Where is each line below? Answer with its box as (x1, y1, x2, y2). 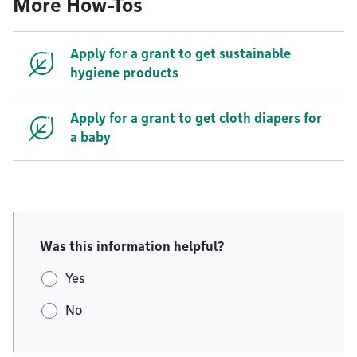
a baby (70, 130, 111, 145)
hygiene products (70, 65, 178, 80)
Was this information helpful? (40, 239, 225, 254)
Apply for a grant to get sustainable (70, 46, 291, 61)
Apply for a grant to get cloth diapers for (70, 111, 322, 126)
